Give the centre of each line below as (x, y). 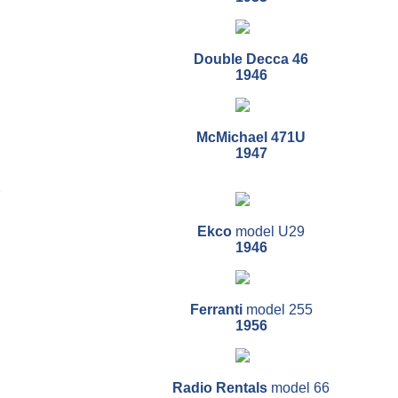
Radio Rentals (222, 388)
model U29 (270, 232)
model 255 (279, 310)
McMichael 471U (251, 138)
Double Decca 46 (251, 60)
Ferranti (218, 310)
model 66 (300, 388)
